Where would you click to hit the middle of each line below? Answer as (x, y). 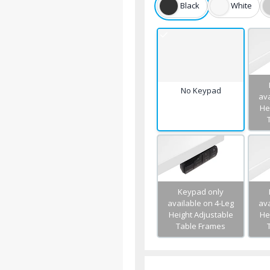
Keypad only (201, 191)
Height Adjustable (201, 214)
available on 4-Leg (201, 203)
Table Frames (201, 226)
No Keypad (201, 90)
